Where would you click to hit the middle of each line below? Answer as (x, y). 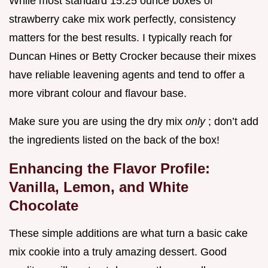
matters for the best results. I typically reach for (121, 38)
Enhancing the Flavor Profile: (109, 169)
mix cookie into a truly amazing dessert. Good (118, 252)
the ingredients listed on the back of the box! (114, 140)
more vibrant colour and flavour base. (98, 94)
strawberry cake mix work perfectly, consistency (122, 19)
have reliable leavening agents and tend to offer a (127, 75)
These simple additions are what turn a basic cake (128, 234)
